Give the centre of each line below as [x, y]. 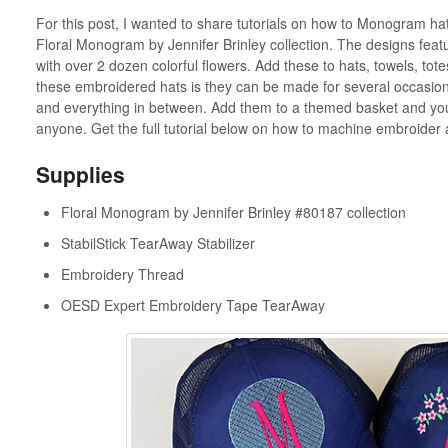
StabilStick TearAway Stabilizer [157, 242]
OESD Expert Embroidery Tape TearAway [192, 304]
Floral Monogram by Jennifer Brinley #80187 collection [233, 211]
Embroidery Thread [122, 273]
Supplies [80, 174]
